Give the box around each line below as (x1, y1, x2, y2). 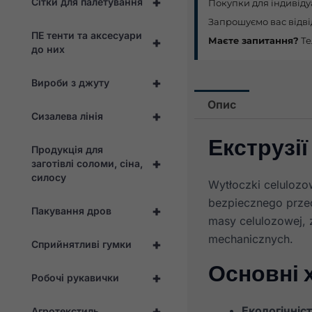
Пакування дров (31, 204, 111, 217)
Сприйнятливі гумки (31, 237, 132, 250)
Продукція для (31, 143, 103, 155)
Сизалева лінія (31, 109, 103, 122)
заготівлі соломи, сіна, (31, 157, 143, 169)
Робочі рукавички (31, 271, 119, 283)
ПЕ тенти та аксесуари (31, 29, 142, 41)
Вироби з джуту (31, 76, 109, 88)
